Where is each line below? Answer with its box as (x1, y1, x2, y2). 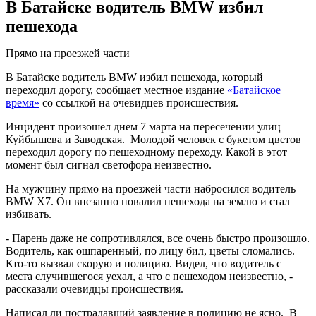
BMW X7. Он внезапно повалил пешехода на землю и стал (6, 195, 290, 208)
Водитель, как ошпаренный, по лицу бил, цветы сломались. (6, 245, 295, 257)
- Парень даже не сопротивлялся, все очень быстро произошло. (6, 232, 310, 245)
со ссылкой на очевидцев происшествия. (39, 97, 238, 109)
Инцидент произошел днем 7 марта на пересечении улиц (6, 121, 281, 133)
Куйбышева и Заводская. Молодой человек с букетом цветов (6, 133, 301, 146)
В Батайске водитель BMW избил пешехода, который (6, 71, 263, 84)
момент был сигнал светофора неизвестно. (6, 159, 212, 171)
